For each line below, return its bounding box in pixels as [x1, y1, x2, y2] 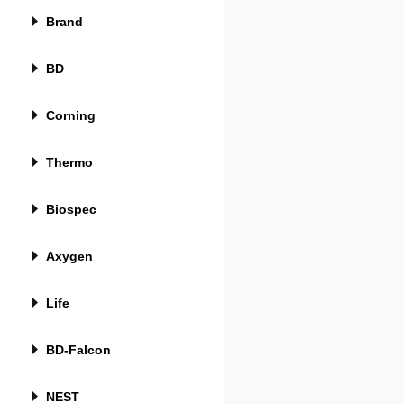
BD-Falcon [46, 343, 111, 357]
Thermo [46, 155, 93, 170]
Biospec [46, 202, 96, 216]
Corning [46, 108, 96, 123]
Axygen [46, 249, 93, 263]
